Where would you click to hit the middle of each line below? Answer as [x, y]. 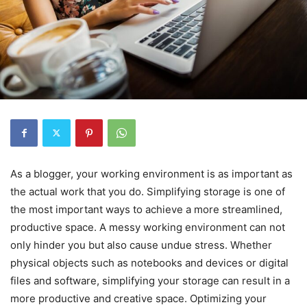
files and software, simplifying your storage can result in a [150, 280]
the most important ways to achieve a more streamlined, [146, 209]
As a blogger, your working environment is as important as [151, 173]
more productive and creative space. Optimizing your [138, 298]
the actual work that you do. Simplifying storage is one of [148, 191]
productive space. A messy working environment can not [148, 227]
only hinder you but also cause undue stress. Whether [141, 245]
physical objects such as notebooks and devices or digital [149, 262]
